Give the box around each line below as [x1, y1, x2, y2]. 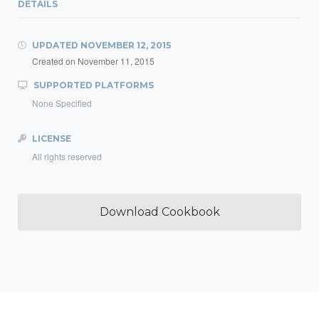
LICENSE [30, 133, 71, 144]
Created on [32, 55, 78, 67]
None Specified [32, 97, 92, 109]
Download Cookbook [99, 205, 220, 219]
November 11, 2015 [78, 55, 155, 67]
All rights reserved [32, 150, 102, 162]
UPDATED [30, 40, 80, 51]
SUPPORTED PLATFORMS [31, 80, 154, 90]
